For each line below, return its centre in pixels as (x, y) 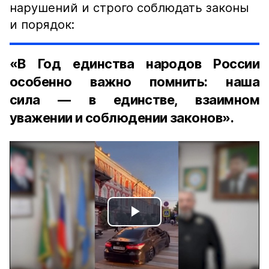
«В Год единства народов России (134, 64)
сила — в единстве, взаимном (134, 100)
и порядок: (42, 25)
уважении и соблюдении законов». (122, 118)
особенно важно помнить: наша (134, 82)
